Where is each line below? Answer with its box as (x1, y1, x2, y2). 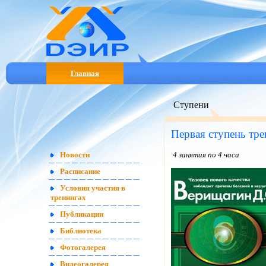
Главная (71, 69, 99, 78)
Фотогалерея (60, 243, 106, 252)
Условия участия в (60, 184, 125, 192)
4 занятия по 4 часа (171, 150, 239, 160)
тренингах (50, 194, 86, 202)
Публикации (60, 210, 103, 218)
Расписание (60, 167, 100, 176)
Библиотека (60, 227, 102, 235)
